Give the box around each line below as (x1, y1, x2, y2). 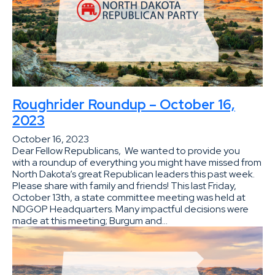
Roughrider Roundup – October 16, (12, 95, 235, 114)
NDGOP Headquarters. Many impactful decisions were (12, 202, 249, 215)
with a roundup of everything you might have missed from (12, 155, 261, 169)
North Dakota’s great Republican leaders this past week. (12, 167, 255, 180)
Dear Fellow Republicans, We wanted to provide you (12, 144, 240, 157)
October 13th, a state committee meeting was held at (12, 190, 246, 204)
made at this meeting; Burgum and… (12, 214, 168, 227)
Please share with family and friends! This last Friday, (12, 179, 236, 192)
